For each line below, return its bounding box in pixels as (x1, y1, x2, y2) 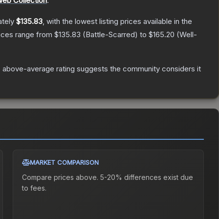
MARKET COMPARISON (30, 158, 99, 167)
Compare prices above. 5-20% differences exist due (22, 173, 194, 182)
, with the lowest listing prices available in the (43, 17, 192, 26)
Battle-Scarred (86, 30, 135, 40)
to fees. (22, 184, 47, 193)
